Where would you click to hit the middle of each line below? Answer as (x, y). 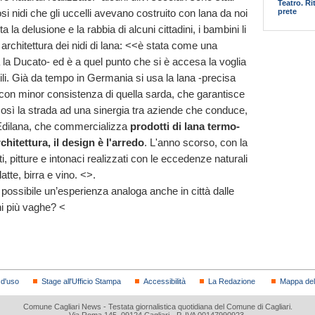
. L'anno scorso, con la (196, 142)
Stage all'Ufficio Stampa (81, 281)
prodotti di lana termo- (185, 126)
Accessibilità (165, 281)
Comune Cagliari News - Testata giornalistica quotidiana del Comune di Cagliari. (157, 306)
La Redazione (232, 281)
